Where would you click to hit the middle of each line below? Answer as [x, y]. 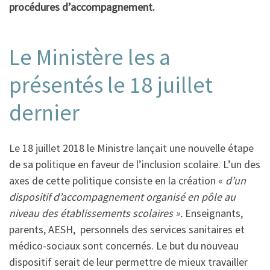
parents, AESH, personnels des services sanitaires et [127, 230]
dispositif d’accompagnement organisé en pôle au [122, 197]
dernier [44, 112]
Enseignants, [214, 213]
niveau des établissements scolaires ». [97, 213]
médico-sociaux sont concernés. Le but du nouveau [124, 246]
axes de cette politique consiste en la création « [117, 181]
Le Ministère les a [90, 57]
